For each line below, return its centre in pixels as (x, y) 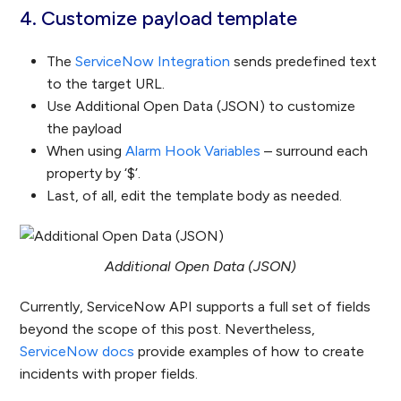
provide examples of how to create (250, 352)
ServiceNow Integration (153, 62)
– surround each (315, 151)
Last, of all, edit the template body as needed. (195, 196)
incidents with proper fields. (109, 374)
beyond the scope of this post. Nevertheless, (168, 329)
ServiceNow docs (77, 352)
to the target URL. (106, 84)
